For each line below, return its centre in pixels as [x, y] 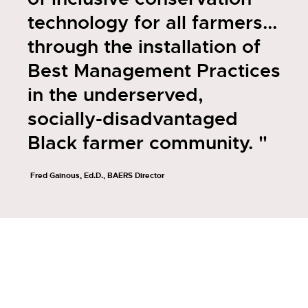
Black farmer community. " [147, 143]
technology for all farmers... [152, 23]
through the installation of [144, 47]
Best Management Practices [154, 71]
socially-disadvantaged [133, 119]
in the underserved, [115, 95]
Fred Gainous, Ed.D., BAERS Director [97, 176]
